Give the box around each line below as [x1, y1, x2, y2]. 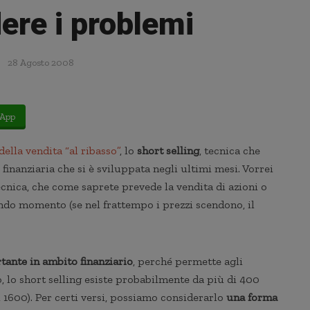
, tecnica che [199, 144, 260, 157]
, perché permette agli [133, 255, 243, 268]
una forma [226, 291, 277, 304]
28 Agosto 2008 [8, 57, 74, 69]
